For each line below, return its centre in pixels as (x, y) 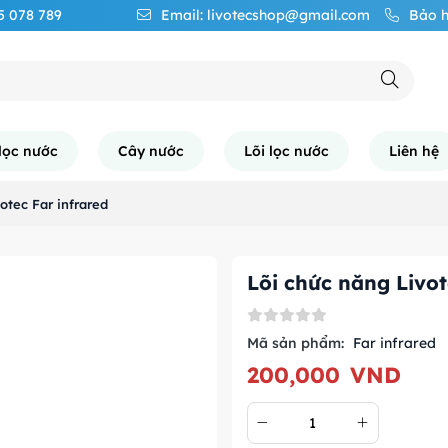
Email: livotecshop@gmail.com (265, 15)
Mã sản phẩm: (295, 343)
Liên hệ (414, 151)
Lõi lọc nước (287, 151)
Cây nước (151, 151)
